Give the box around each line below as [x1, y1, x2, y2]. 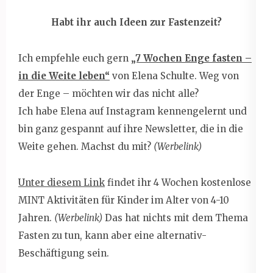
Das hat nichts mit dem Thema [102, 211, 248, 224]
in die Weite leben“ [18, 69, 110, 82]
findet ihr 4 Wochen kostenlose [105, 176, 251, 188]
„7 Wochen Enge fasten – [131, 52, 252, 64]
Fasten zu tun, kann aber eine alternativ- [18, 229, 207, 241]
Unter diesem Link [18, 176, 105, 188]
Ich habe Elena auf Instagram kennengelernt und [18, 105, 247, 117]
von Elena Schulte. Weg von [110, 69, 239, 82]
